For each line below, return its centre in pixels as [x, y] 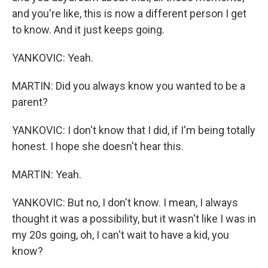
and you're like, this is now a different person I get [129, 13]
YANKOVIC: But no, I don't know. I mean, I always [125, 202]
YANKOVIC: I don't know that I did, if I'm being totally [134, 130]
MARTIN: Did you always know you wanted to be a [129, 86]
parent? [30, 102]
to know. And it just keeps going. [88, 30]
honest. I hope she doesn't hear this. [98, 146]
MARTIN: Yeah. [47, 174]
